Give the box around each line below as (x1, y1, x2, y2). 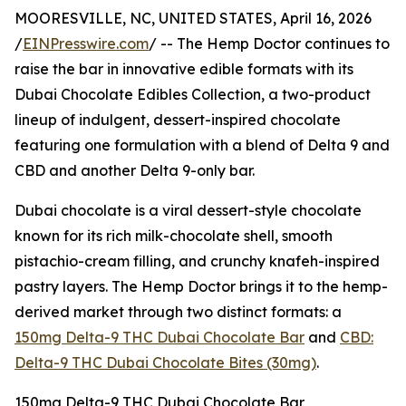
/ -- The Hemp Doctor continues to (149, 34, 390, 53)
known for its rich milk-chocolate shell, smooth (14, 227, 333, 246)
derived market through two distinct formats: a (14, 303, 342, 322)
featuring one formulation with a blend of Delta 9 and (14, 136, 390, 155)
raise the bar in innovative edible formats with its (14, 60, 353, 79)
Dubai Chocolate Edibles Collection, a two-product (14, 85, 371, 104)
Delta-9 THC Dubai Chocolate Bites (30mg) (14, 353, 316, 372)
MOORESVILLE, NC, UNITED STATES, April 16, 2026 (14, 9, 372, 28)
